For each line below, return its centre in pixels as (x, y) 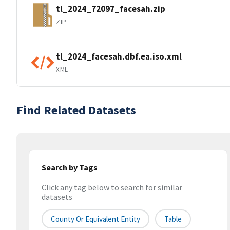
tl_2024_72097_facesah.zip (111, 8)
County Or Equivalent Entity (95, 219)
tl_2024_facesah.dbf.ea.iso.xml (119, 56)
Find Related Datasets (76, 110)
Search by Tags (70, 167)
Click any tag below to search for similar (112, 188)
